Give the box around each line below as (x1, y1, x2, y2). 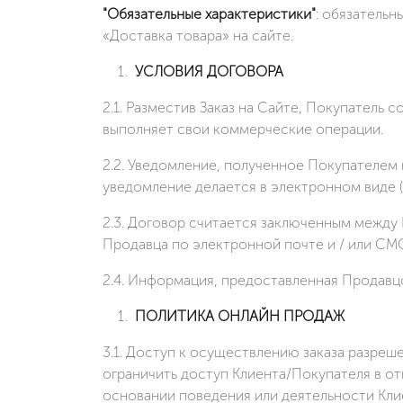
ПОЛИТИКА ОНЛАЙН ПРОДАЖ (135, 307, 345, 325)
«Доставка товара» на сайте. (103, 26, 293, 44)
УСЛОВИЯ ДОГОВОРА (135, 62, 283, 80)
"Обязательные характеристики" (103, 4, 316, 22)
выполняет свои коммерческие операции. (103, 120, 383, 138)
